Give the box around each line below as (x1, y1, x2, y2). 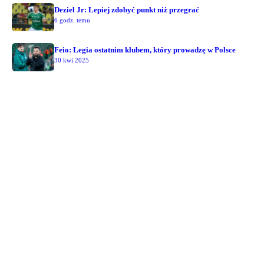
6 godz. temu (54, 16, 90, 24)
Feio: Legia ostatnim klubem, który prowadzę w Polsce (54, 45, 236, 55)
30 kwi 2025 (54, 57, 89, 64)
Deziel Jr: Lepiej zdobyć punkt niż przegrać (54, 5, 199, 15)
